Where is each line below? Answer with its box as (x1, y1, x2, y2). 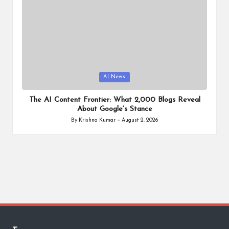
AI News (103, 74, 126, 80)
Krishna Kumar (78, 117, 116, 123)
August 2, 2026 (122, 117, 158, 123)
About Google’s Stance (77, 105, 152, 113)
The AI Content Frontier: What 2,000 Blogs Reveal (29, 96, 200, 104)
